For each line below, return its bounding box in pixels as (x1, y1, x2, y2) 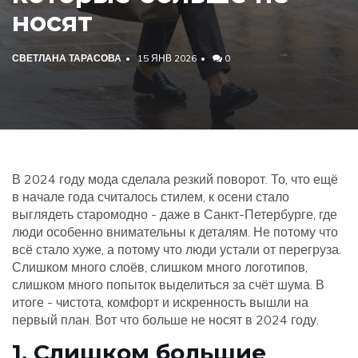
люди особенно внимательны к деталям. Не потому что (12, 224, 338, 240)
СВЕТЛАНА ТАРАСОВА (12, 52, 121, 64)
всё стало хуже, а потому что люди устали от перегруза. (12, 241, 341, 257)
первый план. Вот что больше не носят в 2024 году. (12, 312, 319, 328)
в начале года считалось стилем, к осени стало (12, 189, 289, 205)
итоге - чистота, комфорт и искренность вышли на (12, 294, 308, 310)
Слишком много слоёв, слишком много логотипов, (12, 259, 308, 275)
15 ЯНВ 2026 (137, 52, 197, 64)
